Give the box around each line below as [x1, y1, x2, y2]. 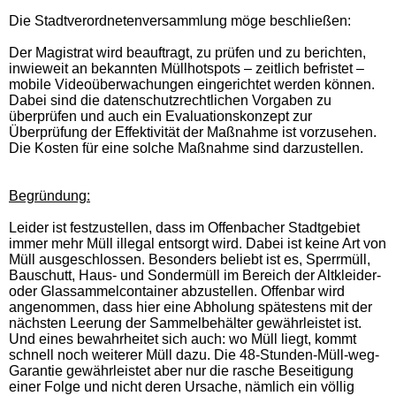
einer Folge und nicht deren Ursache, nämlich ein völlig [9, 378, 354, 394]
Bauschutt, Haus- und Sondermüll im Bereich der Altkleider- [9, 267, 381, 283]
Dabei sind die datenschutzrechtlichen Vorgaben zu [9, 92, 331, 108]
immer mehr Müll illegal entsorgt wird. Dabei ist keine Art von [9, 235, 386, 251]
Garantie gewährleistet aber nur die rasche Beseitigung [9, 362, 354, 378]
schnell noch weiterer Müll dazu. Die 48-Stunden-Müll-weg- [9, 346, 379, 362]
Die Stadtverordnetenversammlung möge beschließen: [9, 12, 351, 28]
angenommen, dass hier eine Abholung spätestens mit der [9, 299, 372, 315]
